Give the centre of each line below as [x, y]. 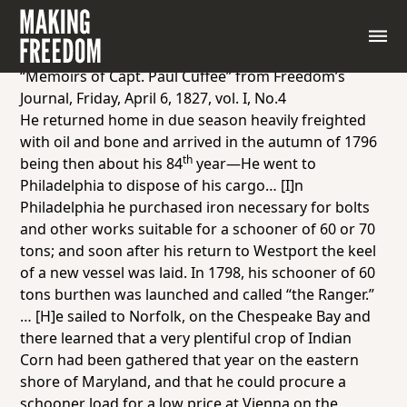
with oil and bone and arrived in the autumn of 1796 [199, 142]
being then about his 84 [102, 164]
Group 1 [51, 55]
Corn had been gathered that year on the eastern [190, 360]
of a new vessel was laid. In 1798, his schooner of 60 [198, 273]
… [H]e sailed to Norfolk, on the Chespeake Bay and [196, 316]
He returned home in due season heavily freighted [194, 120]
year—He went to [255, 164]
